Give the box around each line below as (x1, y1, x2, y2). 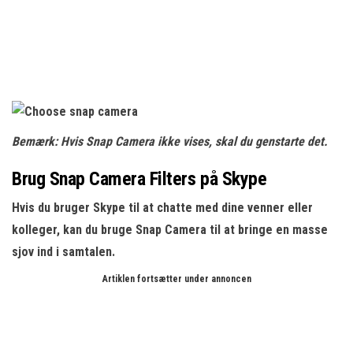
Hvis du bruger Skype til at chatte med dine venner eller (12, 200, 313, 215)
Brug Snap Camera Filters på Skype (12, 168, 267, 190)
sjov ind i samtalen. (12, 244, 115, 259)
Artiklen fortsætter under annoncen (102, 273, 251, 284)
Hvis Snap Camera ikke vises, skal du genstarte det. (61, 134, 328, 149)
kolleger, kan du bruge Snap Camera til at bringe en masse (12, 222, 328, 237)
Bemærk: (12, 134, 61, 149)
